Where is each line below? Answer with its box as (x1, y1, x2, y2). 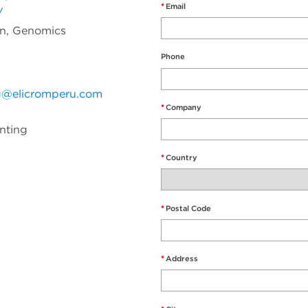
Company (166, 102, 201, 112)
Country (166, 153, 197, 163)
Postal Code (166, 203, 211, 213)
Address (166, 254, 198, 264)
